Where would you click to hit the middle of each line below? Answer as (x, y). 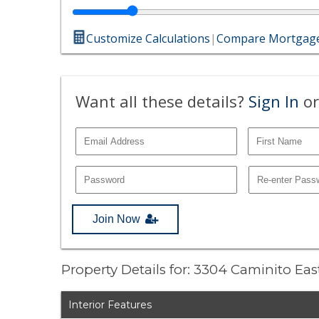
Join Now (117, 219)
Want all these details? (162, 101)
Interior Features (110, 305)
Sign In (274, 101)
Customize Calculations (148, 38)
